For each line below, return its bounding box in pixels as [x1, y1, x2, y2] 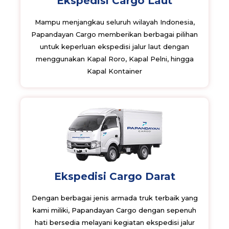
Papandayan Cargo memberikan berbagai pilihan [31, 30, 198, 39]
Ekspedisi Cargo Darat [54, 170, 175, 183]
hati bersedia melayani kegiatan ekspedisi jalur [34, 218, 195, 227]
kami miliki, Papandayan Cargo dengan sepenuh [33, 206, 196, 215]
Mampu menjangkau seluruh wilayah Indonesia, [34, 18, 195, 27]
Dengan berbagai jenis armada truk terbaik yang [31, 194, 198, 202]
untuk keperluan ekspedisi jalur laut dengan [40, 42, 189, 51]
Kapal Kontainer [87, 67, 142, 76]
